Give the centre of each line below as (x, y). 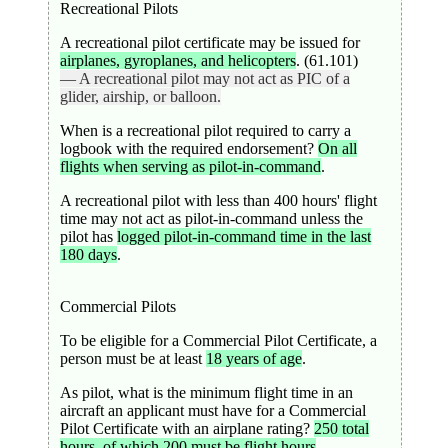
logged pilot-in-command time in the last (243, 236)
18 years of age (253, 358)
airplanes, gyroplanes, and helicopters (177, 60)
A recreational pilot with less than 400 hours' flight (218, 200)
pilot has (88, 236)
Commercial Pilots (117, 306)
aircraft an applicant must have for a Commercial (212, 410)
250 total (341, 428)
